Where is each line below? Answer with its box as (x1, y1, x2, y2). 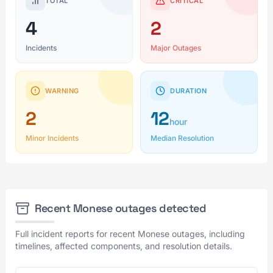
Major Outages (151, 43, 201, 52)
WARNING (45, 86, 79, 95)
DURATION (170, 86, 207, 95)
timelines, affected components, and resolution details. (15, 241, 232, 251)
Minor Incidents (26, 133, 79, 143)
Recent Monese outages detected (35, 201, 207, 215)
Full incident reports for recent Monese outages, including (15, 229, 245, 239)
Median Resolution (151, 133, 214, 143)
